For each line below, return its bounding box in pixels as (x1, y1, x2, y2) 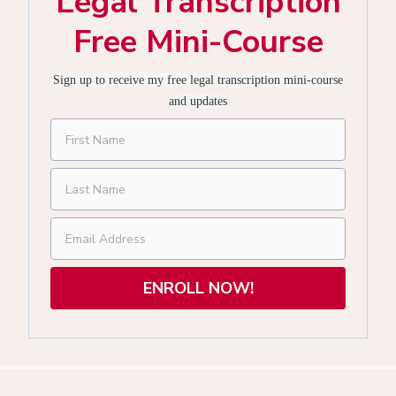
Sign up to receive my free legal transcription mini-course (53, 73, 343, 87)
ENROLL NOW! (142, 277, 254, 299)
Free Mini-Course (72, 20, 324, 64)
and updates (169, 95, 227, 108)
